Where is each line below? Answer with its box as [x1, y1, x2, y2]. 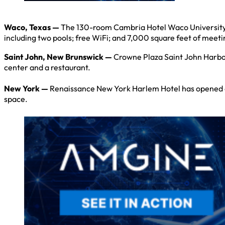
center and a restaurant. [4, 62, 90, 72]
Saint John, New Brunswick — [4, 51, 114, 62]
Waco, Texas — [4, 22, 61, 33]
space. [4, 93, 28, 104]
